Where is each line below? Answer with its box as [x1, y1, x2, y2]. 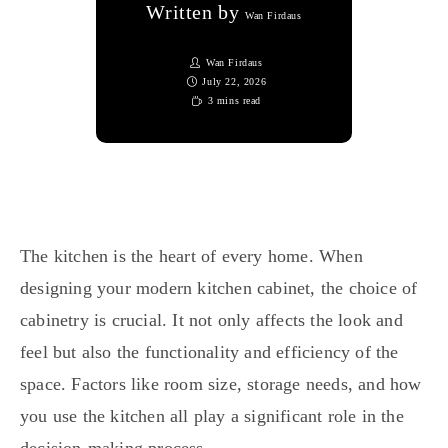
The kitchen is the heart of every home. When [20, 246, 363, 267]
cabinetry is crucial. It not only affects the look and [20, 310, 403, 331]
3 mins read [207, 95, 262, 107]
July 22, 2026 [202, 76, 267, 88]
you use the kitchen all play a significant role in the [20, 406, 404, 427]
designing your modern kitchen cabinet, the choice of [20, 278, 418, 299]
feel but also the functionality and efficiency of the [20, 342, 399, 363]
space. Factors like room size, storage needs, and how [20, 374, 422, 395]
